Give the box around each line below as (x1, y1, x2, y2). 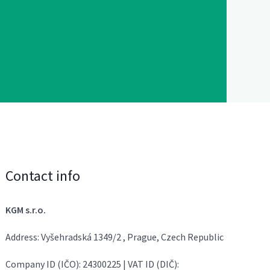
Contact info (5, 166, 81, 185)
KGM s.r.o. (5, 203, 46, 216)
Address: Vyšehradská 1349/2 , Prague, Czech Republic (5, 230, 224, 243)
